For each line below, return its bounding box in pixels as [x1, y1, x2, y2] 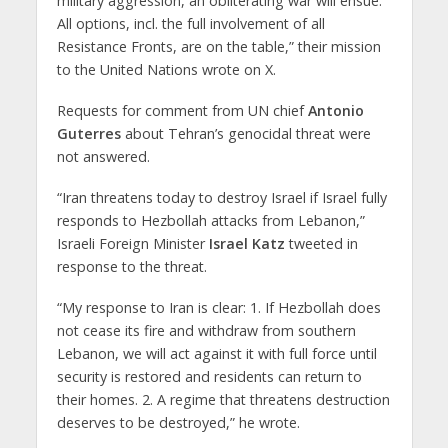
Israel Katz [208, 233, 285, 253]
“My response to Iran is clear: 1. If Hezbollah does [56, 297, 381, 317]
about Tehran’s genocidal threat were [120, 123, 371, 143]
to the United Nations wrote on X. [56, 59, 276, 79]
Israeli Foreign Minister [56, 233, 209, 253]
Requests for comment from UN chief [56, 100, 308, 120]
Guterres [56, 123, 121, 143]
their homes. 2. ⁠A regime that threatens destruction [56, 389, 390, 409]
